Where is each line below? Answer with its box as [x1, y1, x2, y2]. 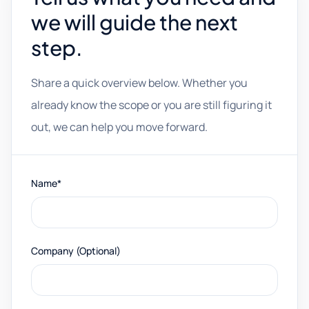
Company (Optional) [31, 244, 121, 257]
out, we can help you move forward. [31, 119, 208, 134]
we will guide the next [31, 9, 238, 35]
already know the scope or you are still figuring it [31, 97, 272, 112]
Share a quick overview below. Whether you [31, 75, 248, 90]
